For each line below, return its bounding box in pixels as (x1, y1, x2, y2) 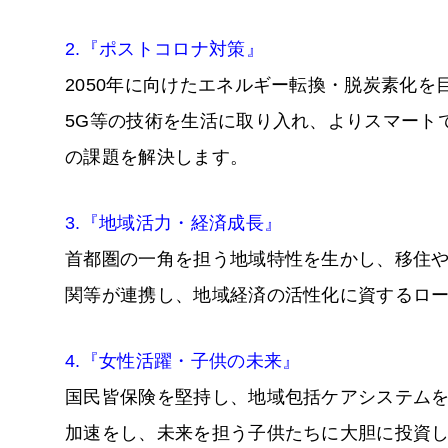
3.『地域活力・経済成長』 (65, 213, 283, 234)
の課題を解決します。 (65, 147, 249, 168)
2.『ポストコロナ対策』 (65, 39, 264, 60)
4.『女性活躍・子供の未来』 (65, 351, 301, 372)
